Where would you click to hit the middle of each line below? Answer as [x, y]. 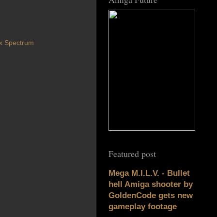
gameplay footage [143, 207]
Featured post [132, 154]
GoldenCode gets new [151, 196]
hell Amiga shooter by [151, 185]
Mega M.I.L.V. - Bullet [149, 173]
